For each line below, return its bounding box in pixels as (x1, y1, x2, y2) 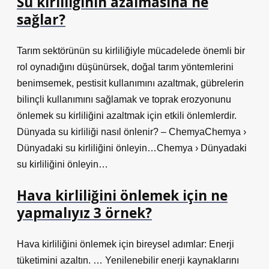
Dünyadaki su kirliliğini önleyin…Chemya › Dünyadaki (17, 143, 247, 153)
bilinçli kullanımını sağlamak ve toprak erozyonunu (17, 94, 231, 104)
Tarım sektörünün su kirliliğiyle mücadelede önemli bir (17, 46, 245, 56)
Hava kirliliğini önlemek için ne (17, 186, 228, 205)
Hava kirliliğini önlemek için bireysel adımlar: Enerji (17, 239, 234, 249)
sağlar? (17, 10, 65, 29)
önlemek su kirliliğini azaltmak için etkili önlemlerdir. (17, 110, 237, 121)
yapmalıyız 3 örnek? (17, 204, 152, 222)
